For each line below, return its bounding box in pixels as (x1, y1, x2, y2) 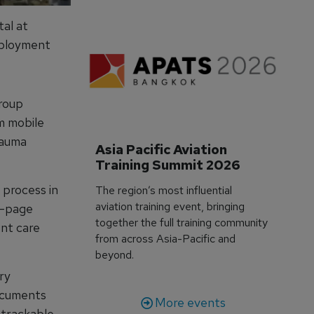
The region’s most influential (95, 182, 233, 198)
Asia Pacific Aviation (95, 140, 231, 158)
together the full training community (95, 214, 268, 230)
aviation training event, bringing (95, 198, 245, 214)
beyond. (95, 247, 135, 262)
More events (154, 294, 226, 310)
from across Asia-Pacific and (95, 231, 236, 246)
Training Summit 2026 (95, 156, 241, 174)
